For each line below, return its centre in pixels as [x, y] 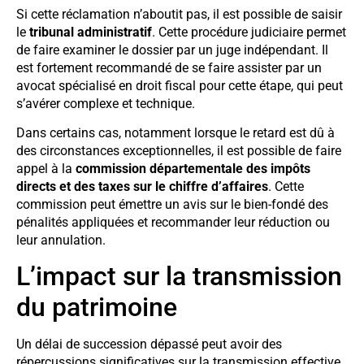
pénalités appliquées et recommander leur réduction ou [173, 222]
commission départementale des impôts [193, 169]
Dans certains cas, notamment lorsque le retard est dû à [175, 133]
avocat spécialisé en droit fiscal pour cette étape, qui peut [180, 85]
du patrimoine [97, 308]
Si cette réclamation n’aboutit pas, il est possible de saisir [179, 14]
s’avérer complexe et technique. [106, 103]
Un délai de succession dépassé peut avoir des [149, 344]
